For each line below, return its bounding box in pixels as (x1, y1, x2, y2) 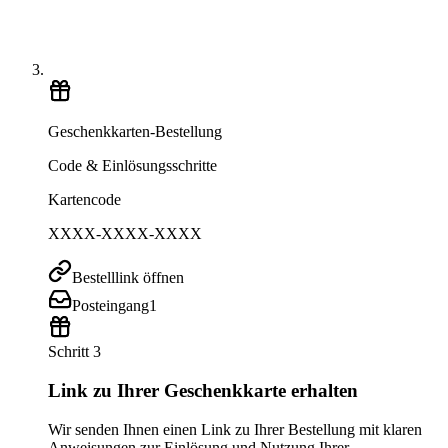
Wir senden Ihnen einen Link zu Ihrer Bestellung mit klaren (48, 420, 422, 438)
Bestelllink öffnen (72, 269, 184, 287)
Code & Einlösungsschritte (48, 157, 217, 175)
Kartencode (48, 191, 121, 209)
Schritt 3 (48, 343, 101, 361)
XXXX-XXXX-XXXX (48, 225, 202, 243)
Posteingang (72, 297, 149, 315)
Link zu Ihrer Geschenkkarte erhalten (48, 380, 358, 402)
